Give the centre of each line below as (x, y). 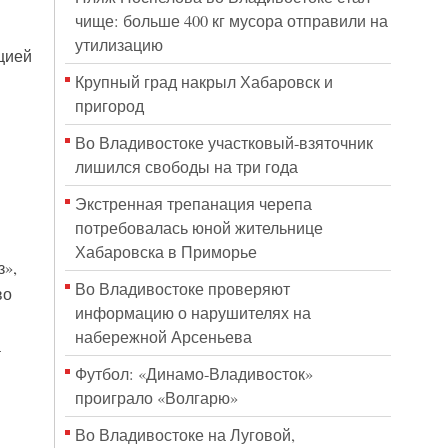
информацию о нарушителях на (192, 313)
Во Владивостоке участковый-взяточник (223, 143)
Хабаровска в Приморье (165, 252)
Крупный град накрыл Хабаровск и (203, 82)
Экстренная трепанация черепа (193, 204)
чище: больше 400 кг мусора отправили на (231, 21)
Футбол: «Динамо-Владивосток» (193, 374)
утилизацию (118, 45)
